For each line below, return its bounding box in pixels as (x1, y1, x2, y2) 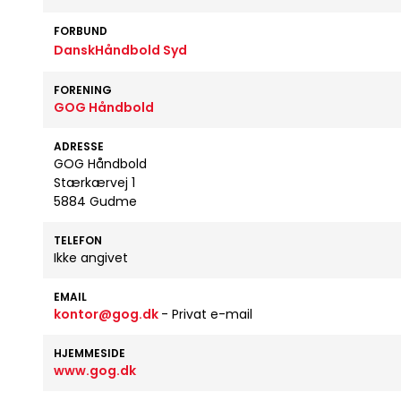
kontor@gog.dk (54, 305, 161, 323)
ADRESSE (54, 139, 104, 154)
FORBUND (54, 23, 107, 38)
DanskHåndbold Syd (54, 41, 187, 59)
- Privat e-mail (161, 305, 252, 323)
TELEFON (54, 233, 102, 248)
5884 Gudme (54, 192, 137, 210)
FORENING (54, 82, 112, 98)
